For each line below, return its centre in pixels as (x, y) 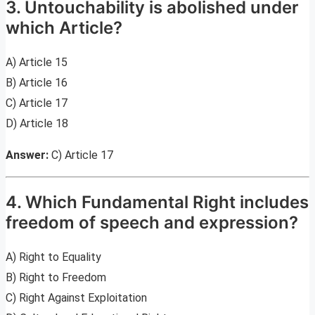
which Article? (64, 28)
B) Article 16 (37, 83)
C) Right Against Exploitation (76, 298)
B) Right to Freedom (56, 277)
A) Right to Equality (53, 257)
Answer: (27, 155)
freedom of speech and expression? (152, 223)
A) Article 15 (37, 63)
